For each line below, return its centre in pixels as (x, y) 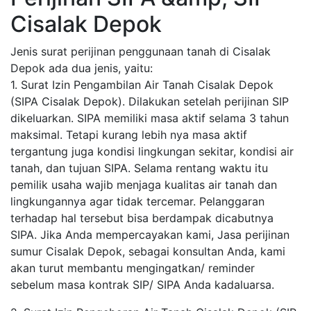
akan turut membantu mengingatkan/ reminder (133, 268)
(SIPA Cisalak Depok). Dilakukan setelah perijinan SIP (150, 101)
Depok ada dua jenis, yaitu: (82, 68)
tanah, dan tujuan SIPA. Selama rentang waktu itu (139, 168)
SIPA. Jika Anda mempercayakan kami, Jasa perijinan (150, 234)
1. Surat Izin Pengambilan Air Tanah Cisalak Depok (142, 84)
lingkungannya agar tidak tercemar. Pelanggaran (137, 201)
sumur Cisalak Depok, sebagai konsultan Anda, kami (148, 251)
